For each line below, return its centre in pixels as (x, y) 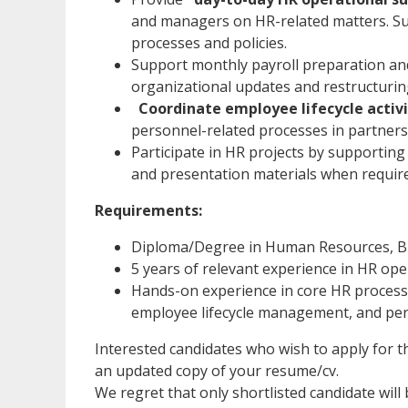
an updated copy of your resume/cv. (217, 370)
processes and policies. (209, 42)
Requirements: (148, 210)
